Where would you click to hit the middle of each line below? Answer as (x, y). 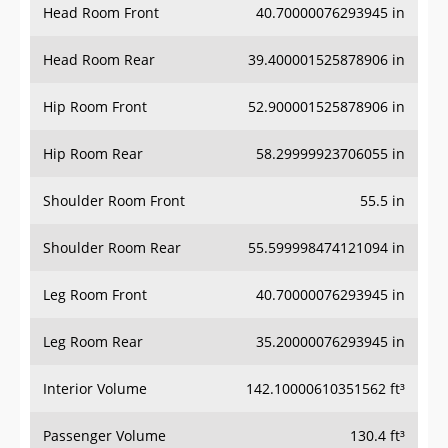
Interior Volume (95, 349)
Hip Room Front (95, 67)
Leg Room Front (95, 255)
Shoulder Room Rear (112, 208)
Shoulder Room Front (114, 161)
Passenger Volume (104, 396)
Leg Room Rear (93, 302)
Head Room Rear (99, 20)
